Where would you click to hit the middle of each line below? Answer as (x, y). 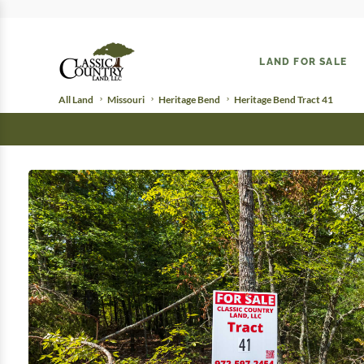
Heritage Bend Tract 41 (284, 99)
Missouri (126, 99)
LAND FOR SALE (303, 61)
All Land (76, 99)
